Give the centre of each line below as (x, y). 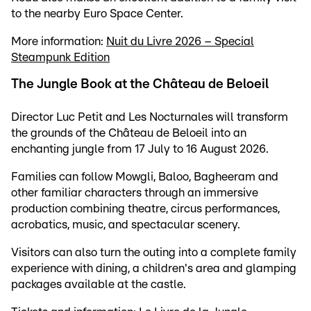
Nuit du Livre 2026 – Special (180, 41)
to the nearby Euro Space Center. (97, 13)
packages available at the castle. (99, 284)
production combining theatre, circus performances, (145, 208)
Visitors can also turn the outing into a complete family (154, 252)
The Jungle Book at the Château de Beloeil (140, 84)
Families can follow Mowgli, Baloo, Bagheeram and (145, 176)
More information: (59, 41)
